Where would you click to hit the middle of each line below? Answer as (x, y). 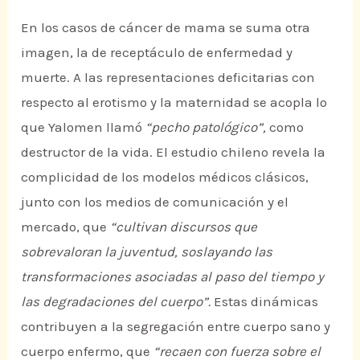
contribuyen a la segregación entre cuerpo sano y (176, 326)
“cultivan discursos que (184, 226)
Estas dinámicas (265, 301)
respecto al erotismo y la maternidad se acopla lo (174, 102)
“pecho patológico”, (206, 127)
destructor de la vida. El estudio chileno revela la (174, 151)
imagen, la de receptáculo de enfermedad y (157, 52)
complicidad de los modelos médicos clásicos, (165, 176)
